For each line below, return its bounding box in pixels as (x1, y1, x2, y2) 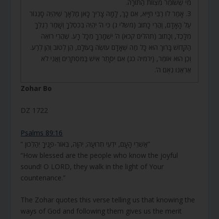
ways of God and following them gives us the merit (21, 206, 182, 216)
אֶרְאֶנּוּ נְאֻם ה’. (154, 65, 191, 74)
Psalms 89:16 (21, 128, 63, 137)
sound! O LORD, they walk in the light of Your (21, 161, 164, 171)
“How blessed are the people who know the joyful (21, 150, 178, 160)
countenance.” (21, 173, 66, 182)
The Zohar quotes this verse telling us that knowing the (21, 195, 196, 204)
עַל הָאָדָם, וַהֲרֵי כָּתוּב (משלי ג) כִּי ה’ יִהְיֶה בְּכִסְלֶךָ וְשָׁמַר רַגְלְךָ (34, 20, 191, 29)
